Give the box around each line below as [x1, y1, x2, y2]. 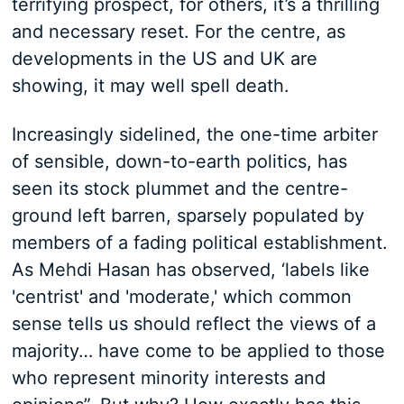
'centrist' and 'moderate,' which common [11, 286, 352, 308]
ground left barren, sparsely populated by [11, 205, 364, 226]
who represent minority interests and [11, 367, 326, 389]
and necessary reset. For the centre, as [11, 21, 345, 42]
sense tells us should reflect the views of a [11, 313, 376, 335]
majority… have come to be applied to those [11, 340, 385, 362]
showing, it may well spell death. [11, 75, 295, 96]
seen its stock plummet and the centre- [11, 178, 348, 199]
